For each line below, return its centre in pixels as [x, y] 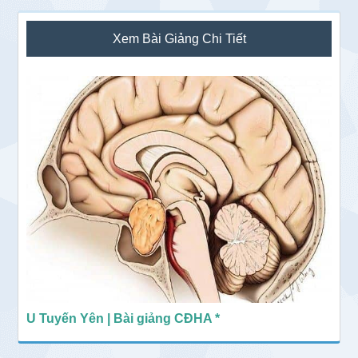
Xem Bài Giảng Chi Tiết [179, 39]
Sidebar [50, 25]
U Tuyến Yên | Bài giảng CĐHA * [123, 319]
